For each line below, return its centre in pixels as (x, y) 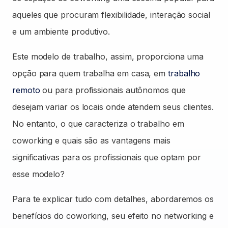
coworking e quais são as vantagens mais (91, 140)
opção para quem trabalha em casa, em (90, 73)
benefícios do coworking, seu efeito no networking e (113, 216)
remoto (26, 90)
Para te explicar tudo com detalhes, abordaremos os (113, 199)
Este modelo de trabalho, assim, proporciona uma (108, 56)
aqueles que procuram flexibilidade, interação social (111, 15)
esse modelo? (39, 174)
